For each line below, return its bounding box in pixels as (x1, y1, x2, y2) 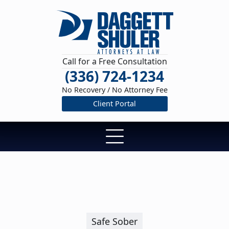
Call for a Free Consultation (62, 56, 167, 67)
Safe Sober (91, 215, 138, 228)
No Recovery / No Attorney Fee (61, 85, 168, 95)
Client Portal (93, 99, 136, 109)
